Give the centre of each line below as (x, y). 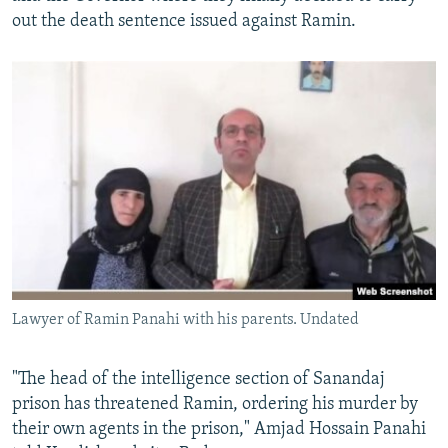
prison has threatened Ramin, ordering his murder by (215, 405)
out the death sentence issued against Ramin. (184, 22)
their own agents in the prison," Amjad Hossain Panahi (219, 430)
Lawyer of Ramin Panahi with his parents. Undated (185, 320)
